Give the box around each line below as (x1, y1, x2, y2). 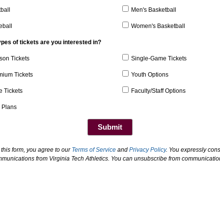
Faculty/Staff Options (131, 87, 186, 94)
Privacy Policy (129, 146, 166, 153)
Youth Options (131, 71, 168, 78)
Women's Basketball (131, 23, 185, 29)
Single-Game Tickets (131, 55, 187, 62)
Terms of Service (72, 146, 116, 153)
